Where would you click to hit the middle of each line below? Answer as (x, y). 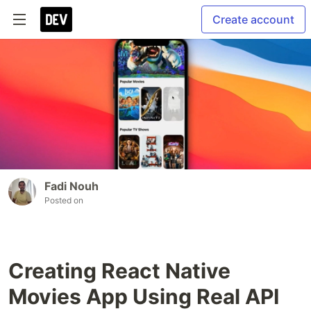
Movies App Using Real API (144, 297)
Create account (253, 19)
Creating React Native (119, 271)
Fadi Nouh (72, 186)
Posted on (64, 201)
